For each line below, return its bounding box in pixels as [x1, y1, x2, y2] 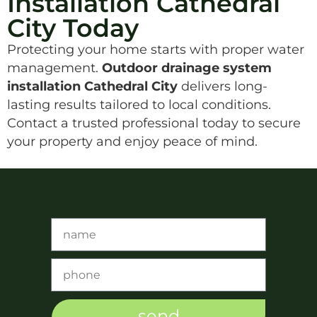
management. [7, 60, 102, 76]
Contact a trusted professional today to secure [7, 115, 301, 131]
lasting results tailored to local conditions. [7, 97, 271, 113]
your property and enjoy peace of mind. [7, 134, 258, 149]
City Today [7, 13, 139, 44]
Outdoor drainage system [102, 60, 272, 76]
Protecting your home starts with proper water [7, 42, 304, 57]
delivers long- [178, 79, 267, 94]
